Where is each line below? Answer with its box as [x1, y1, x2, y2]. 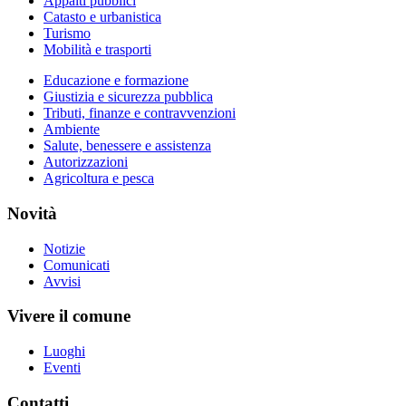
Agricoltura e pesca [43, 170, 154, 187]
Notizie [43, 240, 85, 256]
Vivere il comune [7, 306, 130, 326]
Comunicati [43, 256, 110, 273]
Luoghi [43, 343, 85, 359]
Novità [7, 203, 57, 223]
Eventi [43, 359, 81, 375]
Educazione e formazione [43, 72, 188, 89]
